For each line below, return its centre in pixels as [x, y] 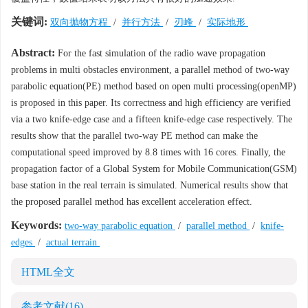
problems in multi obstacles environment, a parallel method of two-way [150, 70]
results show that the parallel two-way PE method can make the [134, 136]
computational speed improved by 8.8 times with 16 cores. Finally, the [148, 152]
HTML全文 [48, 272]
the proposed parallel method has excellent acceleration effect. [132, 202]
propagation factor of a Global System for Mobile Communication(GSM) [154, 169]
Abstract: [33, 53]
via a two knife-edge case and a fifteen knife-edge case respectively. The [152, 119]
